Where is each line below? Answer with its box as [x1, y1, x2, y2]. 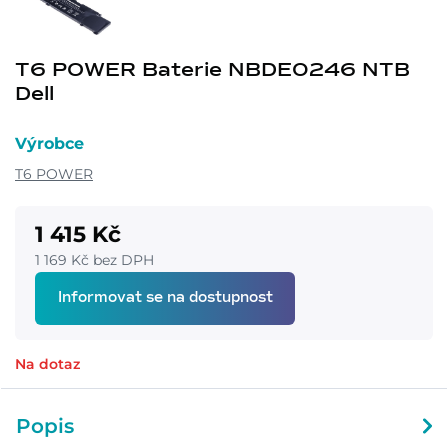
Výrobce [15, 133, 84, 153]
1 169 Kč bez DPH [35, 250, 154, 269]
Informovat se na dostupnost [57, 290, 273, 305]
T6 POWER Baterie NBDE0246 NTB [15, 59, 410, 80]
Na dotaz [15, 354, 80, 373]
